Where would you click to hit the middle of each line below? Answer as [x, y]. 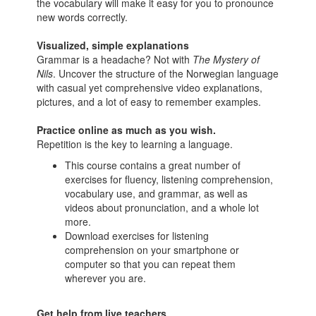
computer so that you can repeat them [151, 264]
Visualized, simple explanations [113, 45]
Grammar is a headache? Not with [115, 59]
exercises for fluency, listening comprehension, [169, 179]
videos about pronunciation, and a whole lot [162, 207]
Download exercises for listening [137, 236]
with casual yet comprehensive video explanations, [150, 87]
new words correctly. [83, 17]
